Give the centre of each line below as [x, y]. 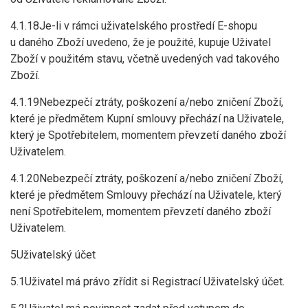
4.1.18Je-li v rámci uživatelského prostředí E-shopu [134, 26]
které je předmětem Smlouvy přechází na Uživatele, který [146, 195]
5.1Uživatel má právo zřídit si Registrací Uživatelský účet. [147, 282]
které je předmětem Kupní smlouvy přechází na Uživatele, [147, 119]
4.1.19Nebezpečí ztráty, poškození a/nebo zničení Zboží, [147, 102]
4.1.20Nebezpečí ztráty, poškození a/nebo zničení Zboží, [147, 178]
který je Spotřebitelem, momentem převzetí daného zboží [148, 135]
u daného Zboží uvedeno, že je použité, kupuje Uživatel [141, 42]
